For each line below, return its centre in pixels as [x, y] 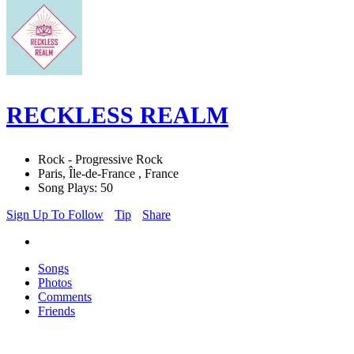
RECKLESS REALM [117, 115]
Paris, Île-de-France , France [108, 174]
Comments [65, 297]
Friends [56, 311]
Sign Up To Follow [55, 215]
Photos [55, 283]
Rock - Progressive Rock [100, 160]
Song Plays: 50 [75, 188]
